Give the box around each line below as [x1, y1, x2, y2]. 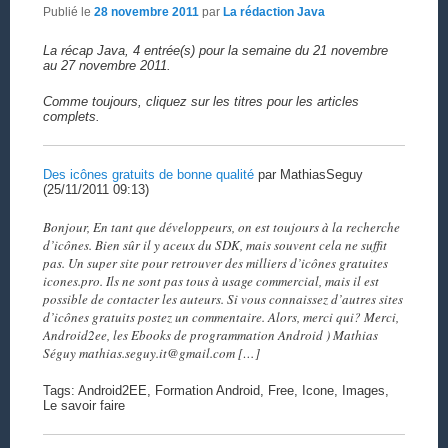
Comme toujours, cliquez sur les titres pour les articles [42, 93, 359, 109]
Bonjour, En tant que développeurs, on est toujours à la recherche [42, 218, 400, 237]
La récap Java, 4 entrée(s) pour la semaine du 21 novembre [42, 42, 388, 58]
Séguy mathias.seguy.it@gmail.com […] [42, 344, 260, 363]
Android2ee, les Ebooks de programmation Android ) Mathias [42, 326, 378, 345]
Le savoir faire [42, 398, 125, 414]
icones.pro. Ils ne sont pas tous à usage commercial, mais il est [42, 272, 379, 291]
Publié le [42, 5, 94, 20]
